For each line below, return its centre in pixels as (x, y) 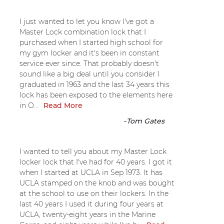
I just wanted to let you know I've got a (87, 21)
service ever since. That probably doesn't (89, 63)
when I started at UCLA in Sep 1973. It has (91, 172)
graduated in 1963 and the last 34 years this (94, 84)
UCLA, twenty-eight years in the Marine (87, 214)
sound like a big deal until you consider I (89, 74)
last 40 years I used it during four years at (91, 204)
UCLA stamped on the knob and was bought (97, 183)
